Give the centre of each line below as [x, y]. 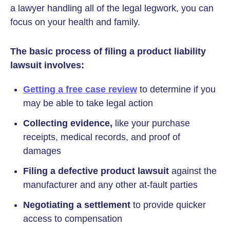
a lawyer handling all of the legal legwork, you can [112, 8]
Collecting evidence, [68, 123]
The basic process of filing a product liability [108, 51]
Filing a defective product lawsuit [96, 171]
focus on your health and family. [75, 22]
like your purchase [151, 123]
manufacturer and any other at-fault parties [110, 185]
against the [193, 171]
